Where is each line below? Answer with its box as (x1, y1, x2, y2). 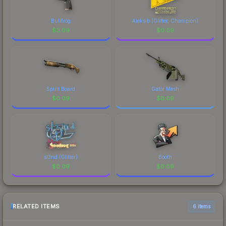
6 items (193, 203, 210, 209)
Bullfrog (51, 17, 71, 24)
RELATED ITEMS (13, 203, 60, 210)
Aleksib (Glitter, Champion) (132, 17, 198, 24)
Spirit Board (46, 85, 75, 92)
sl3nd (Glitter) (44, 153, 78, 160)
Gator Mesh (151, 85, 179, 92)
